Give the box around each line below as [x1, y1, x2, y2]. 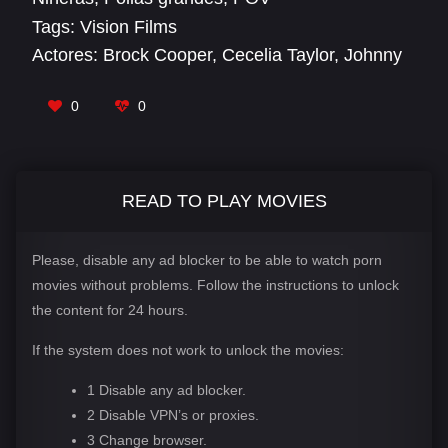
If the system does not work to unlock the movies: [32, 341, 344, 358]
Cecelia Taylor [222, 44, 334, 65]
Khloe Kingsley [81, 69, 199, 90]
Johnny [344, 44, 402, 65]
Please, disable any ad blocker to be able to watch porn [32, 251, 382, 268]
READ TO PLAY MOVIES [121, 190, 327, 211]
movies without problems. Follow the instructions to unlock [32, 276, 399, 293]
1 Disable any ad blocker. [86, 381, 246, 398]
